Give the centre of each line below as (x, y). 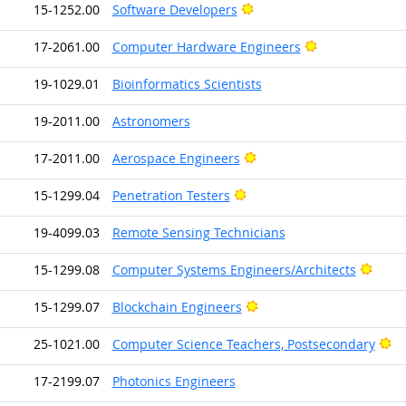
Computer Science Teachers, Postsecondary (243, 343)
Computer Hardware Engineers (206, 46)
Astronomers (151, 121)
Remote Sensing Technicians (198, 232)
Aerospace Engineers (176, 158)
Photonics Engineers (174, 381)
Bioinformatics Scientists (187, 83)
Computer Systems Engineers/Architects (234, 269)
